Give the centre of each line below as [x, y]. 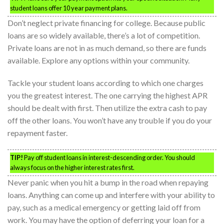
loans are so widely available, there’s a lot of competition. [104, 35]
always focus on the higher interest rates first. [72, 168]
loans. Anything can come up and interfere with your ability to [111, 195]
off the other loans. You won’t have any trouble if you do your [110, 120]
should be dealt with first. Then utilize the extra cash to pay [107, 108]
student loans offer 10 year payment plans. [69, 8]
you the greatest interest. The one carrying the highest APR [107, 95]
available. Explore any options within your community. [98, 60]
